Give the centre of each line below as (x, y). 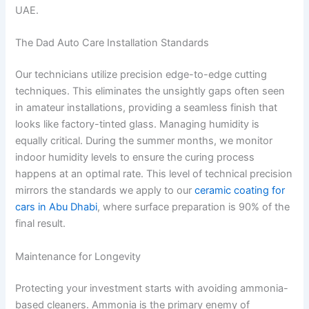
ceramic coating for (240, 191)
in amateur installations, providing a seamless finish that (147, 108)
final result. (41, 224)
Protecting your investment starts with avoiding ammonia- (152, 288)
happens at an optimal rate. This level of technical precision (154, 174)
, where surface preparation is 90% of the (194, 207)
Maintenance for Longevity (78, 256)
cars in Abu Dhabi (57, 207)
